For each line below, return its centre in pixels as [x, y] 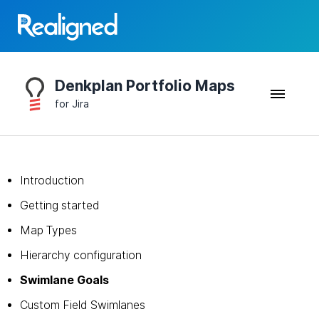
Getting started [60, 205]
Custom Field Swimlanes [83, 305]
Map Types [48, 230]
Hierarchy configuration [81, 255]
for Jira [72, 104]
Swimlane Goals [64, 280]
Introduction [52, 181]
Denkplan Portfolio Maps [145, 86]
